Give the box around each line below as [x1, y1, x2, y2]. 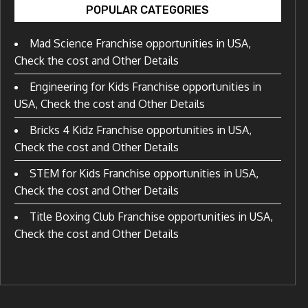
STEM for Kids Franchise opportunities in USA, [29, 166, 258, 180]
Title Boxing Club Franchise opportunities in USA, [29, 209, 273, 223]
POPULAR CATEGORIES [86, 3, 210, 16]
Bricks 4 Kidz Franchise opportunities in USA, [29, 122, 252, 137]
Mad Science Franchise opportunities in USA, [29, 36, 251, 50]
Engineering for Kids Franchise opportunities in [29, 79, 261, 93]
